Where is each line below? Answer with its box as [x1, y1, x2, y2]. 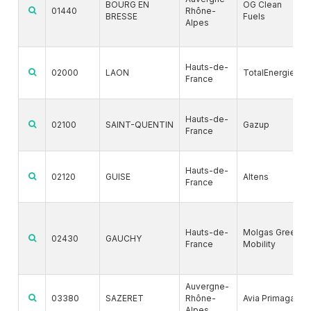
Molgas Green [243, 227, 301, 238]
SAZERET [106, 293, 144, 304]
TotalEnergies [243, 67, 300, 78]
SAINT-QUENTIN [106, 119, 174, 131]
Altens [243, 171, 269, 183]
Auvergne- [185, 281, 229, 292]
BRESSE [106, 11, 137, 22]
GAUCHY [106, 233, 142, 244]
